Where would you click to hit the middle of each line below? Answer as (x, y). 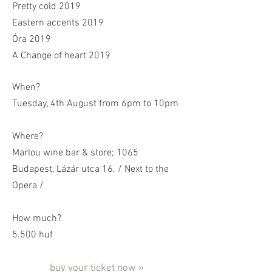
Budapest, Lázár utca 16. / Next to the (90, 169)
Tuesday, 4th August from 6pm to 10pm (95, 104)
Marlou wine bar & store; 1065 (75, 153)
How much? (37, 219)
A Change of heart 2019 (61, 56)
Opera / (28, 186)
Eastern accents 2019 (58, 23)
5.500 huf (32, 235)
